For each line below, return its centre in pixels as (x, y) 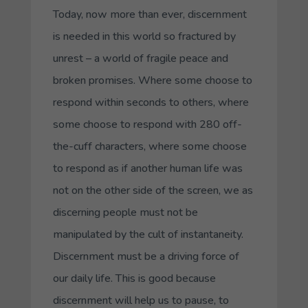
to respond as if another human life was (147, 168)
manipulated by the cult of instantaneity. (148, 234)
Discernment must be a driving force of (146, 256)
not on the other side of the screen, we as (153, 190)
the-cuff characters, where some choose (150, 146)
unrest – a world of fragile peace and (140, 58)
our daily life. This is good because (134, 278)
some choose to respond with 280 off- (147, 124)
